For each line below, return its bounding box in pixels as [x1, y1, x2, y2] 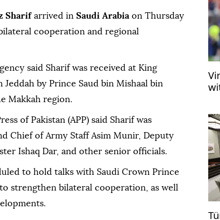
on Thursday [129, 11, 184, 21]
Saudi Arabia [76, 11, 129, 21]
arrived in [31, 11, 76, 21]
